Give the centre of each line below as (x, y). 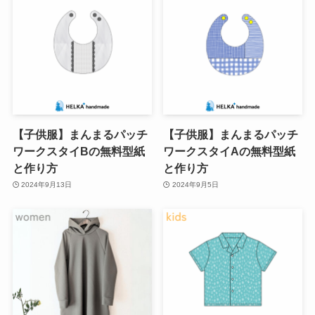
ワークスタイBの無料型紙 (78, 151)
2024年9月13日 (47, 185)
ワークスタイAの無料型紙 (230, 151)
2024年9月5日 (195, 185)
